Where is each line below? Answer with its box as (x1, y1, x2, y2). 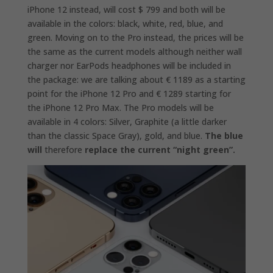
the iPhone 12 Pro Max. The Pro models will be (27, 101, 214, 113)
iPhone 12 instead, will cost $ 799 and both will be (27, 3, 225, 15)
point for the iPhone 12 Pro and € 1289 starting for (27, 87, 231, 99)
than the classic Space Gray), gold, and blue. (27, 129, 205, 141)
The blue (204, 129, 243, 141)
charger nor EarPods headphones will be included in (27, 59, 231, 71)
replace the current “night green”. (84, 143, 235, 155)
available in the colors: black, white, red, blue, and (27, 17, 223, 29)
